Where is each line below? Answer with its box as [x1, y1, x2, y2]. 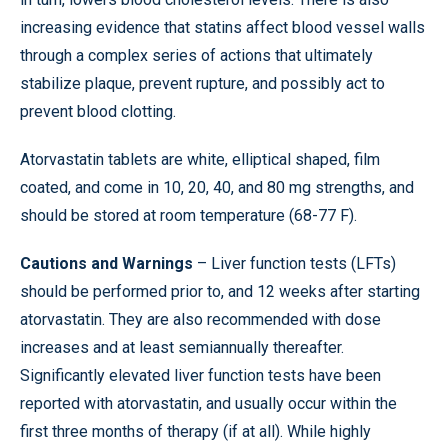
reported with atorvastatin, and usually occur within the [20, 394, 397, 413]
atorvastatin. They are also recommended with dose [20, 310, 381, 329]
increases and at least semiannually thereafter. [20, 338, 344, 357]
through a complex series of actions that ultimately [20, 46, 373, 65]
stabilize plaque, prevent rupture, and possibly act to [20, 74, 385, 93]
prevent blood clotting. [20, 102, 176, 121]
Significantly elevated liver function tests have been [20, 366, 381, 385]
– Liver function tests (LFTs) [193, 254, 396, 273]
